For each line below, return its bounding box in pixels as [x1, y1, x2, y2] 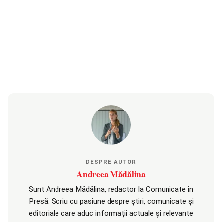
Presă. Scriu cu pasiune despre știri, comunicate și [28, 197, 194, 206]
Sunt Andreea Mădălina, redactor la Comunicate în [29, 185, 193, 194]
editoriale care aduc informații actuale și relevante [29, 209, 193, 218]
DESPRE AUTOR [85, 159, 137, 166]
